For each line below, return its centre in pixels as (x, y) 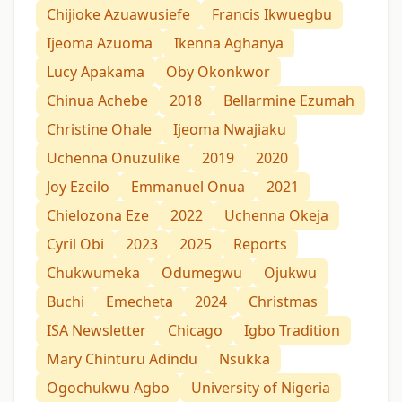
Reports (260, 245)
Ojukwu (290, 273)
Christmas (283, 302)
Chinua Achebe (97, 101)
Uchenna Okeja (276, 216)
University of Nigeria (261, 388)
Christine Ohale (99, 130)
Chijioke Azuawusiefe (118, 15)
